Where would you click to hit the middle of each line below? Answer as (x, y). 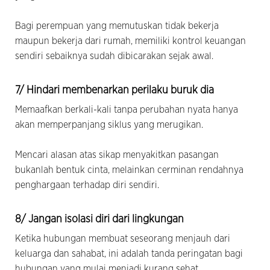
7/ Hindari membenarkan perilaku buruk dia (115, 90)
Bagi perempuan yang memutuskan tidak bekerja (117, 26)
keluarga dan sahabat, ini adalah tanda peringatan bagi (129, 253)
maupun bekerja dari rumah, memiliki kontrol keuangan (130, 41)
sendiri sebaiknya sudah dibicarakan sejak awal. (117, 56)
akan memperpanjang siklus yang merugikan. (109, 124)
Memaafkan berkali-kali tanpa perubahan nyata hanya (127, 109)
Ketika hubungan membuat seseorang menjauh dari (123, 238)
